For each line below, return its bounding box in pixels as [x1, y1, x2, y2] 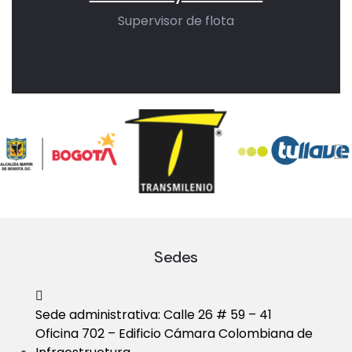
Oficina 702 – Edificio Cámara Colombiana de [35, 324, 313, 343]
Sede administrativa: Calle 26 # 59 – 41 [35, 305, 272, 324]
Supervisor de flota [118, 12, 234, 31]
